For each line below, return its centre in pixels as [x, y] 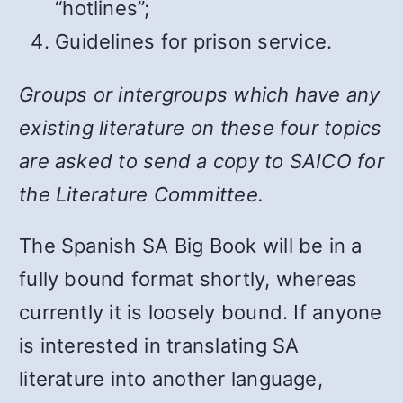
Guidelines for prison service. [194, 41]
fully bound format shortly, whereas [188, 278]
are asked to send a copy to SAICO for [201, 161]
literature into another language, [171, 378]
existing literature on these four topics [201, 127]
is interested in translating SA [159, 345]
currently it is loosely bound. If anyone [201, 312]
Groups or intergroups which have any [200, 94]
